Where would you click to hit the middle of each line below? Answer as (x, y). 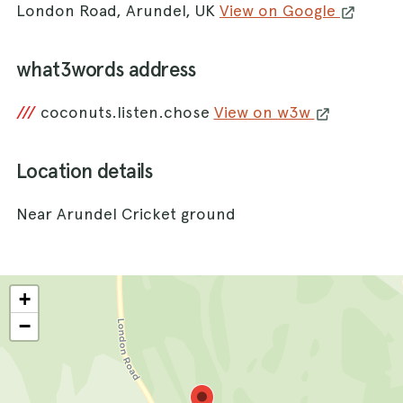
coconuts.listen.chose (127, 112)
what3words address (106, 70)
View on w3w (264, 112)
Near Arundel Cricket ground (126, 214)
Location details (84, 172)
